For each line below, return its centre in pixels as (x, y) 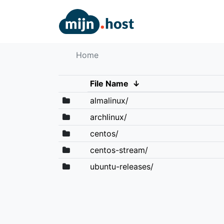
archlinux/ (108, 117)
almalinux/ (109, 100)
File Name (109, 83)
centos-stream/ (119, 150)
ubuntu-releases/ (121, 166)
